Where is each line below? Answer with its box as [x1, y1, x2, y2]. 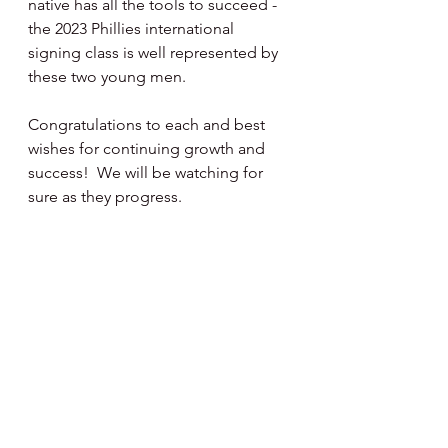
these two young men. [28, 67, 186, 86]
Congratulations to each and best [28, 115, 269, 134]
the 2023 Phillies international [28, 19, 238, 38]
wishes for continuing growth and [28, 139, 269, 158]
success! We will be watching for [28, 163, 267, 182]
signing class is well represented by [28, 43, 282, 62]
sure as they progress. [28, 187, 182, 206]
